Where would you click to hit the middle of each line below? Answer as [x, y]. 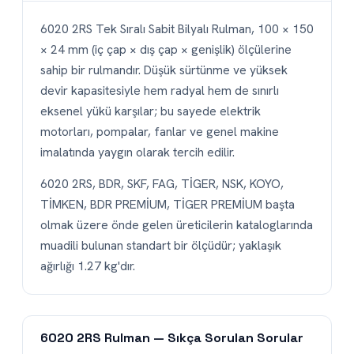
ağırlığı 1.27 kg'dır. [88, 265]
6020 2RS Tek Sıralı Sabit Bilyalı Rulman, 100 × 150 [177, 28]
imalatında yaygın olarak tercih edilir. [137, 152]
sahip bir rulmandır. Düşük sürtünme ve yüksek [164, 70]
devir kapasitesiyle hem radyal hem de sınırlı [160, 90]
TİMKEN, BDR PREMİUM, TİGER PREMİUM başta [168, 204]
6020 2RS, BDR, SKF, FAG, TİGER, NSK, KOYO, [162, 183]
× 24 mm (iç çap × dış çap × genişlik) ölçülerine [166, 49]
